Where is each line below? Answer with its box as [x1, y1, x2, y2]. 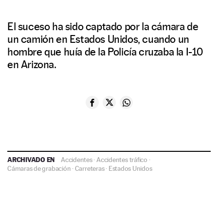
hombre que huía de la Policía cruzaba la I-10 [7, 45, 203, 58]
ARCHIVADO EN [7, 155, 56, 164]
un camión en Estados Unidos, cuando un [7, 33, 189, 46]
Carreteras [74, 164, 105, 173]
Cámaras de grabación [7, 164, 71, 173]
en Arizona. [7, 58, 56, 71]
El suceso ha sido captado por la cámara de [7, 20, 199, 33]
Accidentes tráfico [96, 156, 147, 164]
